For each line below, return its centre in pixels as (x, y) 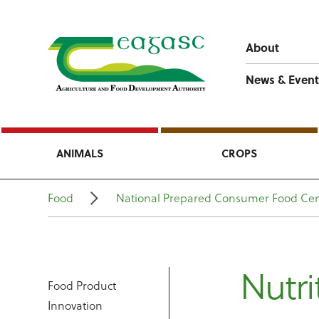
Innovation (75, 305)
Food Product (82, 285)
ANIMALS (80, 153)
